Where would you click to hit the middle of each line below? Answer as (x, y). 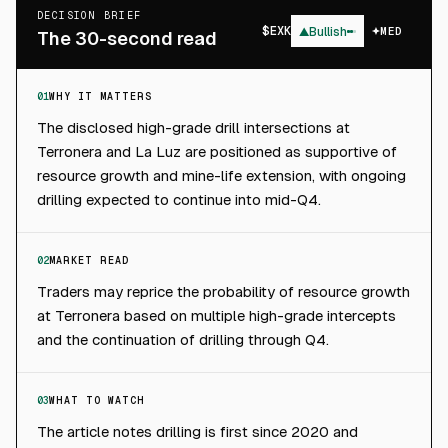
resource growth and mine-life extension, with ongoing (221, 175)
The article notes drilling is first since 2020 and (197, 431)
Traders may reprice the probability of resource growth (223, 291)
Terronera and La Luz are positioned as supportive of (217, 151)
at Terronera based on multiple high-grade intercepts (216, 315)
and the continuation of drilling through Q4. (183, 339)
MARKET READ (89, 260)
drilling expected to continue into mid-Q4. (179, 199)
